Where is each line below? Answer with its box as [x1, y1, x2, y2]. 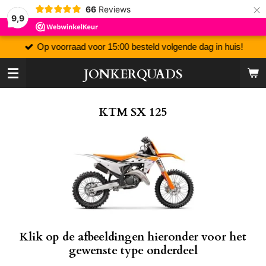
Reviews [98, 4, 131, 14]
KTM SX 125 [99, 104, 167, 120]
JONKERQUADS [83, 66, 183, 83]
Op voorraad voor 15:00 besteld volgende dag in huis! [37, 41, 243, 52]
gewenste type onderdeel [68, 243, 198, 259]
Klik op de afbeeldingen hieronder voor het [20, 229, 246, 245]
